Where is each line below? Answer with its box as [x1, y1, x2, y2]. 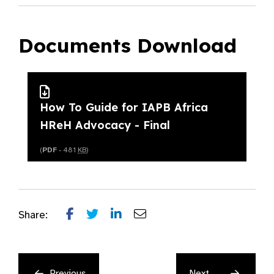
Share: [18, 209, 48, 222]
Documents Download [18, 33, 237, 58]
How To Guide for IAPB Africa [40, 100, 208, 115]
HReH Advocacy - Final [40, 118, 170, 133]
